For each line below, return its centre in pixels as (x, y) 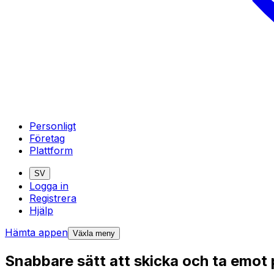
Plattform (51, 150)
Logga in (49, 186)
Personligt (53, 126)
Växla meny (94, 233)
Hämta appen (36, 232)
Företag (47, 138)
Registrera (53, 198)
